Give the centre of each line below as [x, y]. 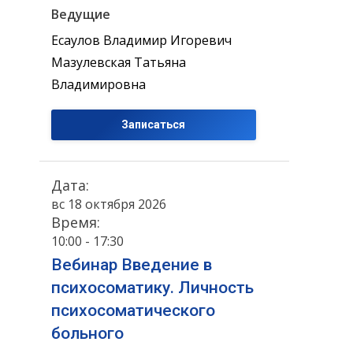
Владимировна [98, 85]
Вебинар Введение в [132, 264]
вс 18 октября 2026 [109, 204]
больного [87, 333]
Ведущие [81, 15]
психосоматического [133, 310]
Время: [76, 222]
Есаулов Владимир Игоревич [141, 41]
